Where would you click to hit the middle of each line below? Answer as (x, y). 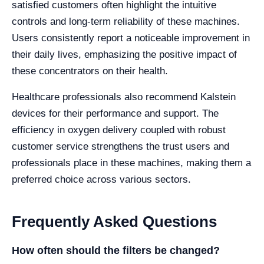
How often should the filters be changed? (116, 250)
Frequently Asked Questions (114, 222)
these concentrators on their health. (90, 71)
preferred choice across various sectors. (101, 179)
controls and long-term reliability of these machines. (126, 22)
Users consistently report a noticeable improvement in (131, 38)
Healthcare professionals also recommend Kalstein (124, 97)
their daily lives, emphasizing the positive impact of (124, 55)
